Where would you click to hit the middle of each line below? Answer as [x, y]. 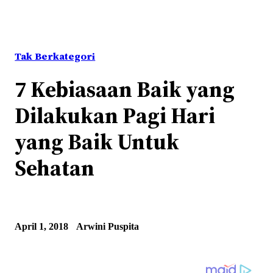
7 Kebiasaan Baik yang [125, 89]
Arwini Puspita [108, 226]
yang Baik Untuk [97, 142]
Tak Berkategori [55, 56]
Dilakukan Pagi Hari [115, 115]
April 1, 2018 [42, 226]
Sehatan [55, 168]
